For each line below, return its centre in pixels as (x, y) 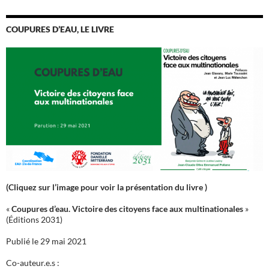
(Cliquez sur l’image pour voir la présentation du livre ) (107, 187)
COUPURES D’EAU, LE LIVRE (60, 29)
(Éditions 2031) (34, 220)
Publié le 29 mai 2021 (46, 241)
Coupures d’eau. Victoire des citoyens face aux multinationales (127, 209)
